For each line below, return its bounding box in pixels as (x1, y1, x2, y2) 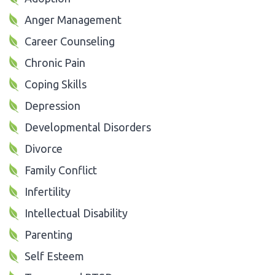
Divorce (25, 142, 63, 155)
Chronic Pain (25, 56, 85, 69)
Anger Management (25, 13, 122, 26)
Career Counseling (25, 34, 115, 47)
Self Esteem (25, 249, 84, 262)
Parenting (25, 228, 72, 241)
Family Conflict (25, 163, 97, 176)
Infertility (25, 185, 71, 198)
